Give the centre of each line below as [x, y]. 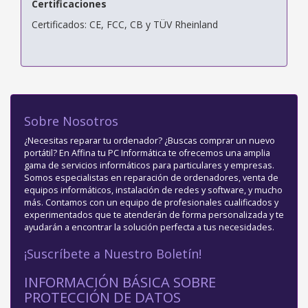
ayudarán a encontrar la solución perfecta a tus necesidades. [149, 227]
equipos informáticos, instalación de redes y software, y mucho [153, 190]
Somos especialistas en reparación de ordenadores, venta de [151, 177]
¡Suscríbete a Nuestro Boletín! [113, 253]
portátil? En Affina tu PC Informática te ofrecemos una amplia [147, 153]
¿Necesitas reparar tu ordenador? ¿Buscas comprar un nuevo [150, 140]
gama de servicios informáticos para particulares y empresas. [149, 165]
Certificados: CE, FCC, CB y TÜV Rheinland [125, 24]
